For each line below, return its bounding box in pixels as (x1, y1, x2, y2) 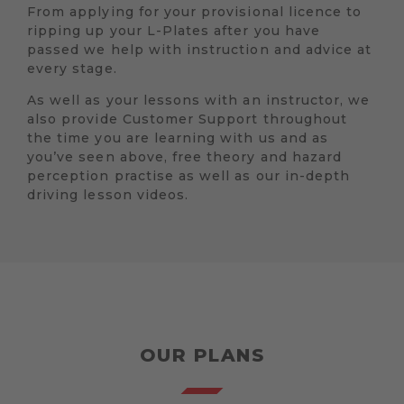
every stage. (27, 60, 117, 78)
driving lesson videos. (27, 187, 189, 204)
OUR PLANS (139, 344, 265, 367)
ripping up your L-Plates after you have (27, 23, 320, 40)
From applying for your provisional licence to (27, 4, 363, 21)
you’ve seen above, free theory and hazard (27, 149, 343, 166)
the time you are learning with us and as (27, 130, 328, 147)
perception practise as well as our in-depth (27, 168, 351, 185)
